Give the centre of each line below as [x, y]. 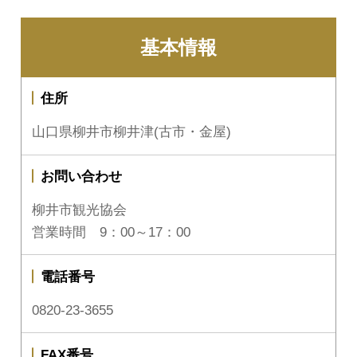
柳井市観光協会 [80, 210]
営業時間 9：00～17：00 [112, 232]
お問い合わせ [81, 177]
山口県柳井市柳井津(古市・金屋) [132, 131]
